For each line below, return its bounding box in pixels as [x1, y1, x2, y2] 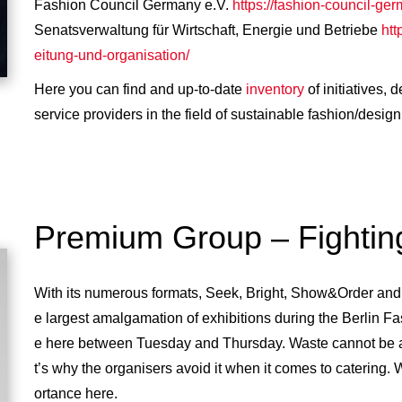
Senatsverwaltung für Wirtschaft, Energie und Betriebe [33, 22, 381, 38]
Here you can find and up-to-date [33, 81, 246, 97]
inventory [245, 81, 304, 97]
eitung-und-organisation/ [33, 47, 189, 63]
